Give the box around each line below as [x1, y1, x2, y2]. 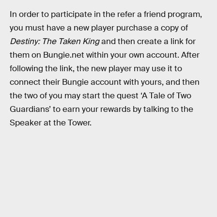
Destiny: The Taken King [10, 36, 99, 46]
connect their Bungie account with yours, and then [10, 77, 200, 87]
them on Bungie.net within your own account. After [10, 49, 200, 60]
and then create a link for [99, 36, 196, 46]
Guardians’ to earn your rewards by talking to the [10, 104, 193, 114]
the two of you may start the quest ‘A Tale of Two [10, 90, 191, 101]
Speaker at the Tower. [10, 117, 92, 128]
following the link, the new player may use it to [10, 63, 182, 74]
